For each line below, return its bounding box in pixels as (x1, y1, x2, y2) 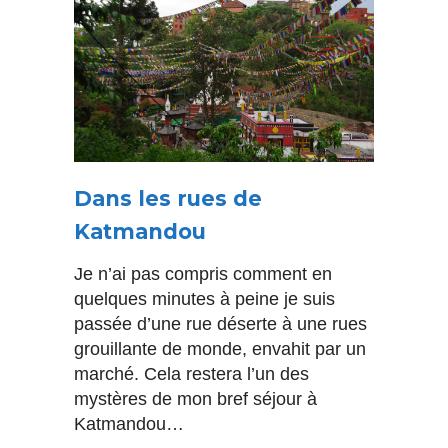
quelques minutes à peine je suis (74, 288, 335, 309)
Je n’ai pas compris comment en (74, 263, 332, 284)
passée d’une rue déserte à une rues (74, 313, 367, 334)
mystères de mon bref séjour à (74, 388, 317, 409)
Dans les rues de (74, 185, 262, 211)
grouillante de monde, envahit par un (74, 338, 366, 359)
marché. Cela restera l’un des (74, 363, 309, 384)
